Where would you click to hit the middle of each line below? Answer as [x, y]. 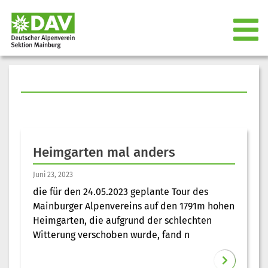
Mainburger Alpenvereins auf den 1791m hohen [134, 206]
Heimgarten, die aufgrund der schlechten [122, 220]
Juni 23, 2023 [53, 174]
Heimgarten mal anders [104, 152]
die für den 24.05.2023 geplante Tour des [121, 191]
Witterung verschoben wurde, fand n [111, 234]
